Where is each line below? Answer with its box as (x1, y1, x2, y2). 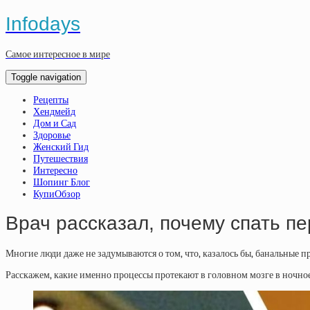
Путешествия (33, 152, 88, 165)
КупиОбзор (33, 188, 80, 200)
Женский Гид (33, 140, 89, 153)
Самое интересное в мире (6, 48, 110, 60)
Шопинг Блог (33, 176, 90, 188)
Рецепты (33, 93, 69, 106)
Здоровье (33, 129, 71, 141)
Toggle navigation (11, 71, 81, 82)
